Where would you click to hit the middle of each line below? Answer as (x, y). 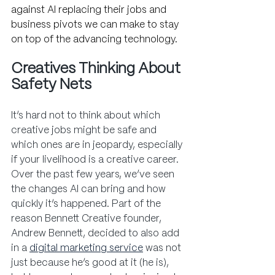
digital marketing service (86, 249)
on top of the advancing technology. (94, 40)
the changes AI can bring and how (90, 190)
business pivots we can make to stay (96, 25)
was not (163, 249)
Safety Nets (51, 85)
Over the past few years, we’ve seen (94, 175)
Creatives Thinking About (97, 69)
